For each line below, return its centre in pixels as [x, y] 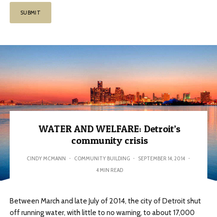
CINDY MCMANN [46, 158]
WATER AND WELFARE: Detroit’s [110, 129]
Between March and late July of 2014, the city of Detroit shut [105, 201]
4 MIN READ [110, 170]
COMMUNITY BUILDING [102, 158]
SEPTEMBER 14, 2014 [161, 158]
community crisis [110, 140]
